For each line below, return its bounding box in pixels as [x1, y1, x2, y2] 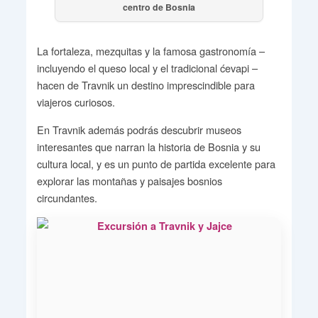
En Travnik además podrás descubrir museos [36, 122, 241, 138]
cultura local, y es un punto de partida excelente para [36, 156, 275, 172]
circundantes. [36, 190, 97, 206]
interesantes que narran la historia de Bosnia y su [36, 139, 261, 155]
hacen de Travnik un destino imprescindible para [36, 77, 255, 93]
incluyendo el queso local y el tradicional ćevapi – [36, 60, 258, 76]
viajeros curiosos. [36, 94, 115, 110]
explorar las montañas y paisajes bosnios [36, 173, 222, 189]
